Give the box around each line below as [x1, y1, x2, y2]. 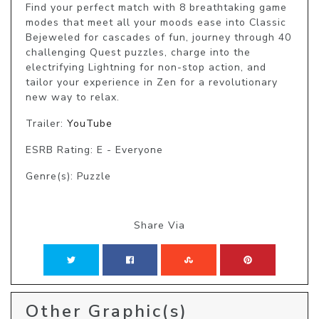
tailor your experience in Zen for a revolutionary [26, 75, 278, 90]
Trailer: [26, 117, 67, 131]
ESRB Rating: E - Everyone [26, 143, 163, 157]
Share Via [134, 219, 185, 233]
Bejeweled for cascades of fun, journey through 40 [26, 31, 291, 45]
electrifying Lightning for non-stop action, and [26, 61, 266, 75]
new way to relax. [26, 90, 120, 105]
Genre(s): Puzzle [26, 169, 111, 184]
